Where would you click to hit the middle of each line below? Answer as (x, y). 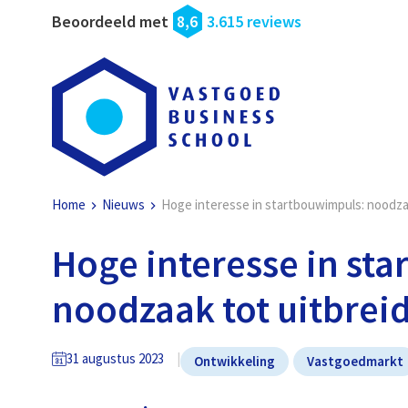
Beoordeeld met (111, 21)
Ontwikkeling (235, 362)
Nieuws (124, 205)
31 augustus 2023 (116, 358)
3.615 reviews (255, 21)
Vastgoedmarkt (356, 362)
